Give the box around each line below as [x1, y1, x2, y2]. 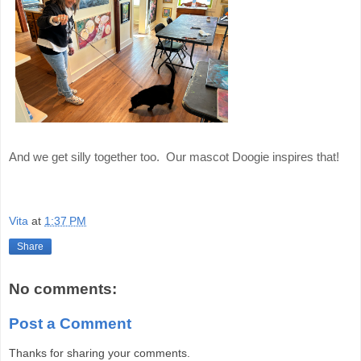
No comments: [9, 280, 117, 297]
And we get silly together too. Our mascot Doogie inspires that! [9, 150, 339, 164]
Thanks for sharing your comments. [9, 346, 190, 359]
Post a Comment [9, 315, 131, 333]
